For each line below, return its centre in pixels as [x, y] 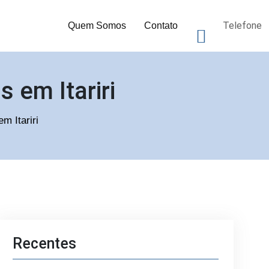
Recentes [45, 243]
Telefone [242, 26]
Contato [161, 26]
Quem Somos [97, 26]
